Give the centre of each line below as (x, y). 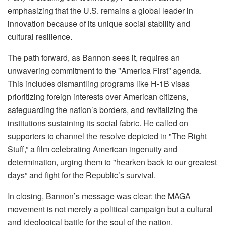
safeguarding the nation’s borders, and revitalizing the (103, 109)
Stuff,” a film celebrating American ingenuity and (92, 149)
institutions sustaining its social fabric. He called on (98, 123)
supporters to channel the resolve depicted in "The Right (107, 136)
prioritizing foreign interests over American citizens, (98, 96)
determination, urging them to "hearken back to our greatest (112, 162)
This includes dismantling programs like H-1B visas (99, 83)
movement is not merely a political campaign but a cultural (110, 209)
